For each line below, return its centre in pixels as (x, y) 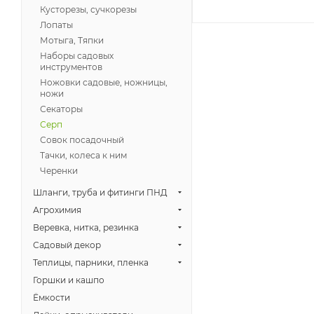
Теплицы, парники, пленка (91, 262)
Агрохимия (57, 210)
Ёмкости (52, 297)
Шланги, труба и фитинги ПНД (100, 192)
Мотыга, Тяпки (72, 40)
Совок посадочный (82, 139)
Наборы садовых (77, 55)
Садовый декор (67, 245)
